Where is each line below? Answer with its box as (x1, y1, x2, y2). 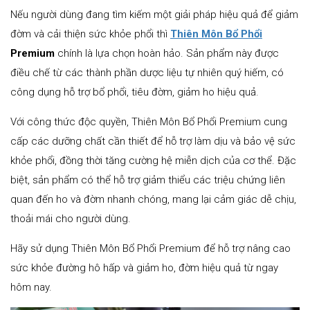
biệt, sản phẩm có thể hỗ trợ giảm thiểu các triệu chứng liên (10, 173, 285, 186)
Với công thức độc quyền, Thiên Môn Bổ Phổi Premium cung (10, 115, 287, 128)
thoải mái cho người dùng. (10, 212, 131, 225)
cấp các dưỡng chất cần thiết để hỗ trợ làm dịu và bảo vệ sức (10, 134, 295, 147)
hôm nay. (10, 280, 52, 293)
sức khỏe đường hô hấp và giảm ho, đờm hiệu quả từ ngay (10, 261, 278, 274)
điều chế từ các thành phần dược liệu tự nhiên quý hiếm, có (10, 66, 284, 79)
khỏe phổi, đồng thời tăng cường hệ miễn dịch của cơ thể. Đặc (10, 154, 296, 167)
